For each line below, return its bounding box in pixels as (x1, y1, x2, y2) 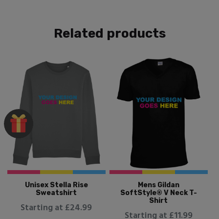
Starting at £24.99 (21, 201, 92, 216)
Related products (53, 26, 166, 42)
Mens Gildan (137, 181, 179, 190)
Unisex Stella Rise (24, 181, 88, 190)
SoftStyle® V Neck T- (120, 189, 197, 197)
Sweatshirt (36, 189, 77, 197)
